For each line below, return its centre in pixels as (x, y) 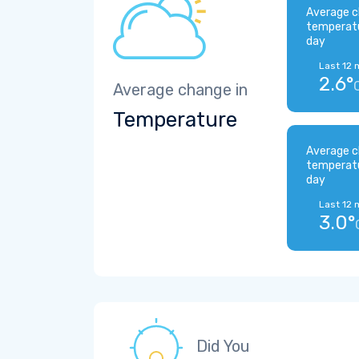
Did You (223, 346)
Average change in (180, 90)
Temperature (175, 120)
